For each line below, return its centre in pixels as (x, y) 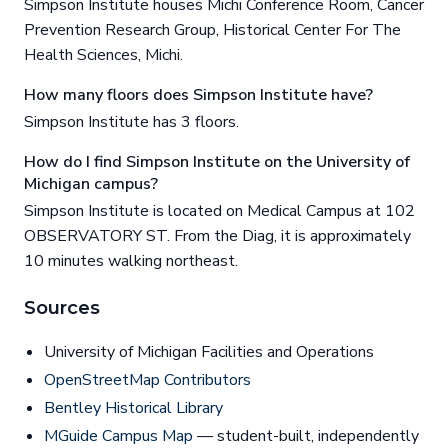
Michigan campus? (91, 184)
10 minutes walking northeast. (131, 261)
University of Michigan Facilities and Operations (209, 352)
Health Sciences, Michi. (103, 55)
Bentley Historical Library (133, 408)
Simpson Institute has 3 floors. (131, 122)
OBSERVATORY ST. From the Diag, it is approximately (217, 236)
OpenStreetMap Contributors (147, 380)
